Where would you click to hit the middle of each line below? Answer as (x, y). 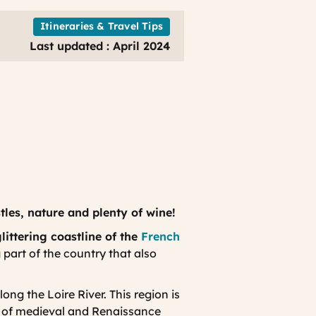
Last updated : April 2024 (100, 46)
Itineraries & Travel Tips (102, 26)
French (160, 237)
